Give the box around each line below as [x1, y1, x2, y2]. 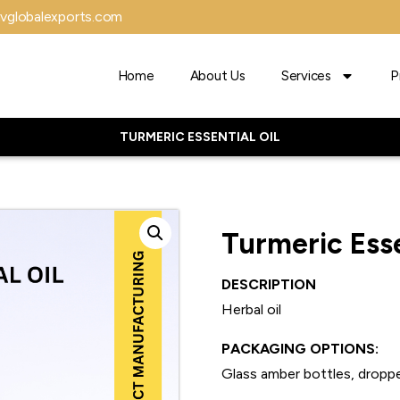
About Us [189, 68, 246, 84]
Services [280, 68, 331, 84]
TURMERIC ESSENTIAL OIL [120, 129, 280, 145]
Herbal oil [221, 300, 281, 318]
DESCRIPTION [221, 275, 316, 293]
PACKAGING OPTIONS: [221, 339, 379, 357]
